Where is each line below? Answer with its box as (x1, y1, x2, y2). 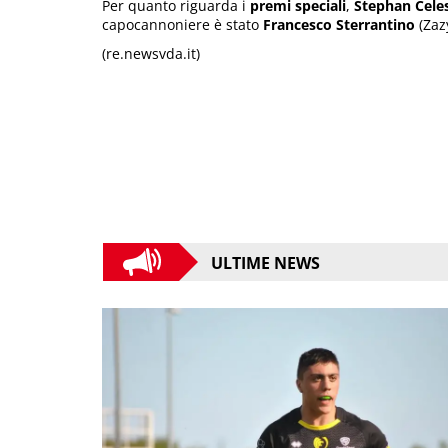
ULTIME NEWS (211, 252, 320, 275)
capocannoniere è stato (102, 14, 263, 34)
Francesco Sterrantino (263, 14, 415, 34)
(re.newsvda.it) (102, 43, 200, 63)
